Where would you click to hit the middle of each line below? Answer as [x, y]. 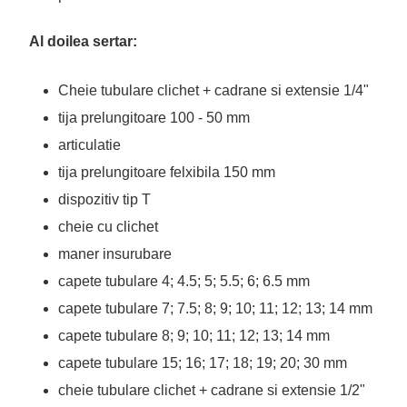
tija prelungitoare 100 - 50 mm [154, 118]
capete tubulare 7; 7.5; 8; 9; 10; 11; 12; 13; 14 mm [215, 308]
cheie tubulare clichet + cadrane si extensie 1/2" [212, 390]
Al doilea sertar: [83, 41]
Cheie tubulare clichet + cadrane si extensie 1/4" [213, 90]
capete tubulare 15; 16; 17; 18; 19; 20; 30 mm [203, 363]
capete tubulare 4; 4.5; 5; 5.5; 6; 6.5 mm [184, 281]
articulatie [89, 145]
